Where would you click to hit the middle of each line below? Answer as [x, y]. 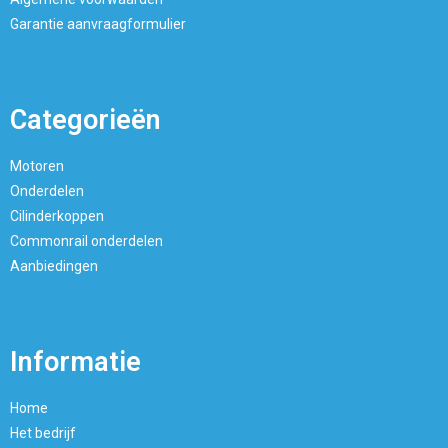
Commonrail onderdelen [86, 241]
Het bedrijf [43, 433]
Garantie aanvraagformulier [98, 24]
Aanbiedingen [54, 266]
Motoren [37, 166]
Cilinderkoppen [57, 216]
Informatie [75, 362]
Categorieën [85, 120]
